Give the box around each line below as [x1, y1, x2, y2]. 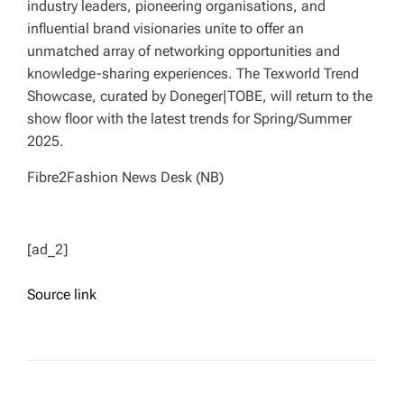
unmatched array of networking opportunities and [27, 42, 340, 60]
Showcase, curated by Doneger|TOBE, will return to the [27, 87, 372, 106]
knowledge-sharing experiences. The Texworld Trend [27, 65, 359, 83]
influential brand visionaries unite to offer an [27, 20, 304, 38]
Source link [27, 286, 96, 304]
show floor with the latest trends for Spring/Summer [27, 110, 352, 128]
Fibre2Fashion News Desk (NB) [27, 169, 224, 187]
